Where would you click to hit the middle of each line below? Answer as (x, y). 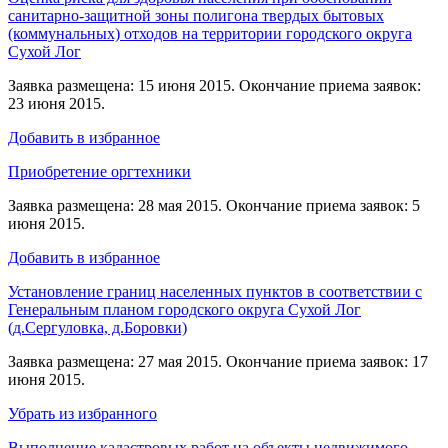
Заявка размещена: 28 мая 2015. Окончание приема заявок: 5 (214, 205)
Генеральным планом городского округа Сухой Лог (184, 309)
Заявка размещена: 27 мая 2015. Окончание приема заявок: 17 (218, 361)
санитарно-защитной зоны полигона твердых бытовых (196, 15)
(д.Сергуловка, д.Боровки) (97, 327)
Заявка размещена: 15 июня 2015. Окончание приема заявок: (214, 85)
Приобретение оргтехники (99, 171)
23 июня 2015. (56, 103)
